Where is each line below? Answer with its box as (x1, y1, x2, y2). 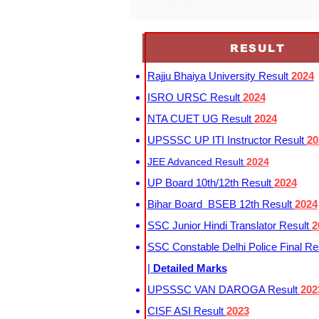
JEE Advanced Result (147, 156, 246, 167)
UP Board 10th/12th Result (147, 177, 274, 189)
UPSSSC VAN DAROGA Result (147, 283, 300, 296)
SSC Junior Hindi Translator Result (147, 219, 312, 231)
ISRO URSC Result (147, 91, 243, 103)
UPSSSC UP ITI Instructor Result (147, 134, 307, 146)
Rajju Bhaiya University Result (147, 70, 291, 82)
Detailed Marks (152, 262, 227, 274)
